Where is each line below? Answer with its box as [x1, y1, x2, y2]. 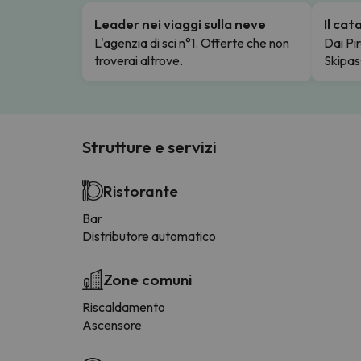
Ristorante [103, 180, 178, 201]
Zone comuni [103, 269, 192, 289]
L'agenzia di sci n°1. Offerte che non [94, 34, 289, 51]
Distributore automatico [82, 227, 216, 244]
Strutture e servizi [82, 135, 217, 157]
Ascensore [82, 316, 142, 333]
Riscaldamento [82, 298, 165, 315]
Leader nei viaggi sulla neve [94, 15, 266, 32]
